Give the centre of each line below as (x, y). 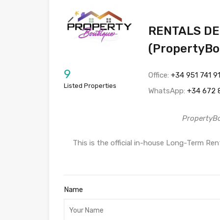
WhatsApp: (168, 91)
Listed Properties (90, 85)
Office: (160, 75)
